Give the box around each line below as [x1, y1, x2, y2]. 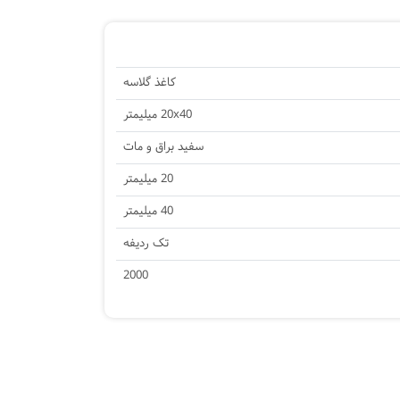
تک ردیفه [123, 234, 169, 254]
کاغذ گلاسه [123, 73, 176, 93]
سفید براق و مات [123, 137, 204, 157]
